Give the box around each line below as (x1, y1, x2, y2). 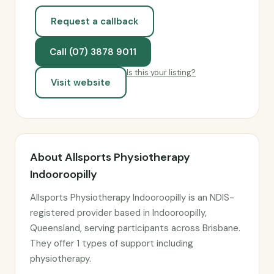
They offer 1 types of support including (30, 237, 193, 250)
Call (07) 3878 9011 (50, 46, 136, 58)
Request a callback (51, 15, 138, 28)
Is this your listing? (127, 67, 196, 78)
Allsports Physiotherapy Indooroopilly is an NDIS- (30, 191, 234, 204)
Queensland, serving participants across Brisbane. (30, 222, 240, 234)
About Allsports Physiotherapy (30, 150, 190, 165)
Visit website (51, 76, 111, 89)
